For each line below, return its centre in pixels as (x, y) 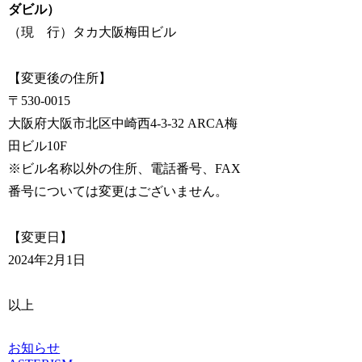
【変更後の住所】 (60, 78)
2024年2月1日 (47, 259)
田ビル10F (38, 145)
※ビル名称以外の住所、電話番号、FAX (125, 168)
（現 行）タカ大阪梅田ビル (93, 32)
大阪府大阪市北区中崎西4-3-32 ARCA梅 (123, 123)
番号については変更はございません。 (118, 191)
